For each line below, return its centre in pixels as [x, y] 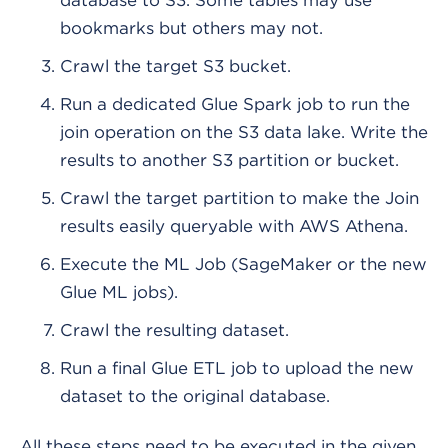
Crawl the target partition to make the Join [239, 198]
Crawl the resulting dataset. [174, 330]
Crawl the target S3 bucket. [175, 66]
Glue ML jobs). [119, 292]
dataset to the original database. [195, 396]
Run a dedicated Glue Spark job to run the [235, 104]
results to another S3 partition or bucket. [229, 160]
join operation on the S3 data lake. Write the [244, 132]
